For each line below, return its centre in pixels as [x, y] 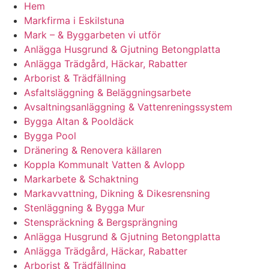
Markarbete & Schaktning [81, 179]
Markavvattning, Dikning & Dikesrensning [117, 193]
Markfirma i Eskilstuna [74, 20]
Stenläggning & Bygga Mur [84, 207]
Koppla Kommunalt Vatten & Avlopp [104, 164]
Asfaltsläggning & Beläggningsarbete [107, 92]
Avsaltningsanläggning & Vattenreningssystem [128, 107]
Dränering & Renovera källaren [93, 150]
